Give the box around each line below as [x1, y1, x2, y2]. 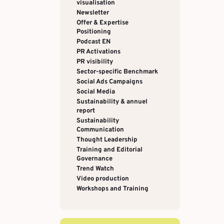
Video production [76, 175, 129, 183]
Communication [76, 126, 124, 134]
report [76, 107, 95, 115]
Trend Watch [76, 165, 114, 173]
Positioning [76, 28, 111, 36]
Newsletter [76, 9, 109, 17]
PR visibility [76, 58, 113, 66]
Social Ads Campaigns [76, 78, 142, 86]
